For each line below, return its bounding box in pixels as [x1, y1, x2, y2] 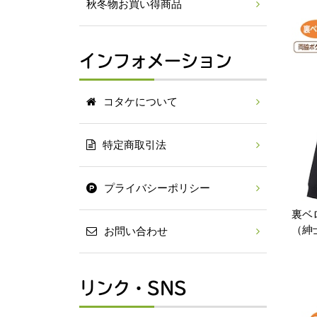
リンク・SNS [79, 279, 187, 296]
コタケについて [103, 96, 178, 108]
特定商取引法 [103, 139, 166, 151]
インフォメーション [79, 52, 232, 69]
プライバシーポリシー [104, 183, 210, 194]
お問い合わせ [104, 226, 168, 237]
